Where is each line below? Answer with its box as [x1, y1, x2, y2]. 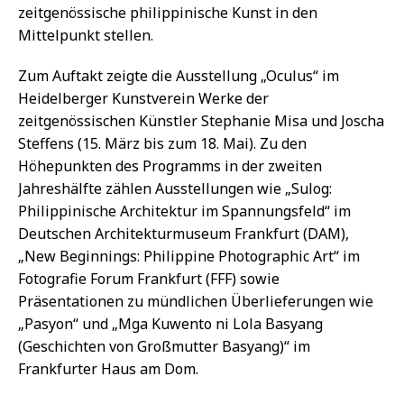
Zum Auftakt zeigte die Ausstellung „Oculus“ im [18, 66, 339, 87]
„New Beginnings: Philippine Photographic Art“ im [18, 246, 360, 267]
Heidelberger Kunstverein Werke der [18, 88, 269, 109]
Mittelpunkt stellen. [18, 25, 153, 46]
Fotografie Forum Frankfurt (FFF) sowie [18, 269, 280, 289]
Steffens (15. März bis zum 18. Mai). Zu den [18, 133, 307, 154]
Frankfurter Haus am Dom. [18, 359, 198, 380]
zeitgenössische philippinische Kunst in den [18, 3, 317, 23]
